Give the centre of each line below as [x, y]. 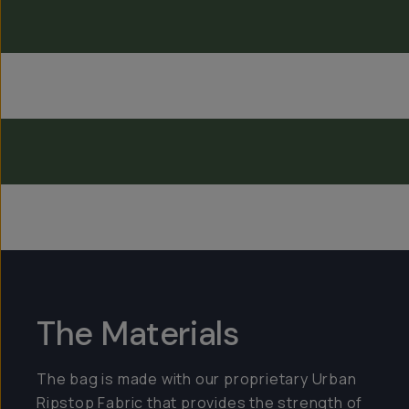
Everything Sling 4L [174, 116]
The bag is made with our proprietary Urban [197, 379]
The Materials [138, 334]
